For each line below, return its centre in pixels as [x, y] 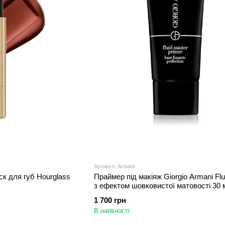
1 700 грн [110, 200]
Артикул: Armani [114, 166]
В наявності [111, 210]
